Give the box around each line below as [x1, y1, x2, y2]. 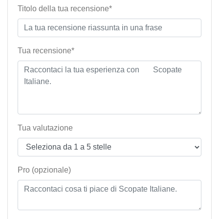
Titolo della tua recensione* [18, 4, 112, 13]
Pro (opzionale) [18, 166, 71, 175]
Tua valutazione [18, 124, 73, 132]
